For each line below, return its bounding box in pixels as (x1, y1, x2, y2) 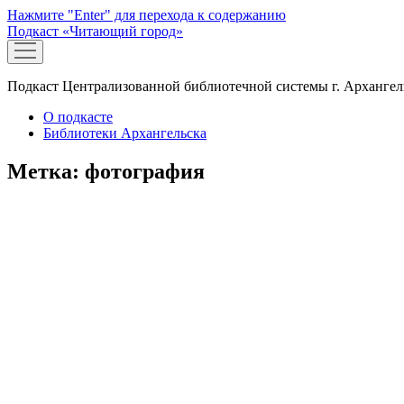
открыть (14, 41, 57, 55)
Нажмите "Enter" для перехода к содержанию (7, 7, 286, 23)
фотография (85, 159, 205, 183)
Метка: (7, 159, 85, 183)
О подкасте (43, 109, 113, 124)
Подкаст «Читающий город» (7, 23, 183, 39)
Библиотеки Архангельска (43, 125, 207, 141)
